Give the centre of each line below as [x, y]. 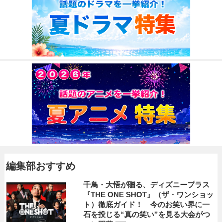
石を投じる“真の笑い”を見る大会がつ [147, 214]
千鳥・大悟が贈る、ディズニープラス [147, 185]
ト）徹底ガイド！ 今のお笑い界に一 [147, 204]
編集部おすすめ [40, 166]
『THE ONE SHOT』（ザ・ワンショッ [149, 194]
